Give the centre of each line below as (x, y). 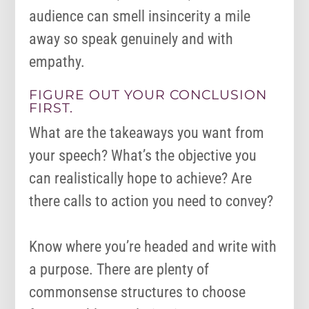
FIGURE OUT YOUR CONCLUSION (148, 95)
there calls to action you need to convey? (153, 201)
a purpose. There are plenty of (119, 270)
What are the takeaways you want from (147, 133)
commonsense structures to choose (138, 292)
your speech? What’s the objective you (143, 156)
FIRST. (51, 108)
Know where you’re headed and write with (153, 247)
